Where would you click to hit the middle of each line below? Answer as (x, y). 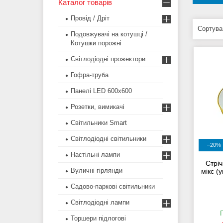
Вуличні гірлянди (97, 171)
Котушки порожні (96, 43)
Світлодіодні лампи (100, 203)
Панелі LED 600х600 (101, 91)
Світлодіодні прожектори (108, 59)
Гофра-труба (90, 75)
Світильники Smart (99, 123)
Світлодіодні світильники (109, 139)
